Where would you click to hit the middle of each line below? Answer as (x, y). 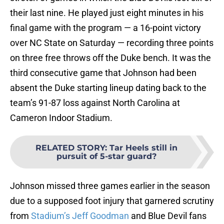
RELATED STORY (70, 148)
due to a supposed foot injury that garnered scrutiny (112, 201)
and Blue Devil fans (168, 216)
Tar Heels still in (143, 148)
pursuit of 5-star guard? (106, 156)
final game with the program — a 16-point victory (105, 28)
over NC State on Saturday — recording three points (112, 43)
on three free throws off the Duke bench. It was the (110, 58)
